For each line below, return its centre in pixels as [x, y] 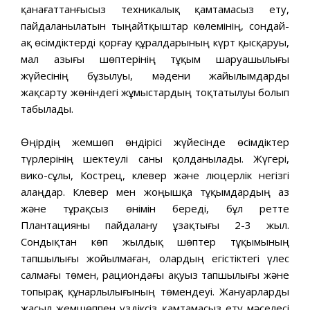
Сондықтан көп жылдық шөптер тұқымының [155, 241]
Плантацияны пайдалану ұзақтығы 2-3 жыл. [155, 225]
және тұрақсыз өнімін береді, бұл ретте [155, 208]
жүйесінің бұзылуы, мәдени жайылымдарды [155, 75]
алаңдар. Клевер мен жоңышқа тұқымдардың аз [155, 191]
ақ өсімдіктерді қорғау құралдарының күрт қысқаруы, [155, 42]
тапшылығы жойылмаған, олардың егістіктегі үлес [155, 258]
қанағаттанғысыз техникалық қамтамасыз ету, [155, 9]
